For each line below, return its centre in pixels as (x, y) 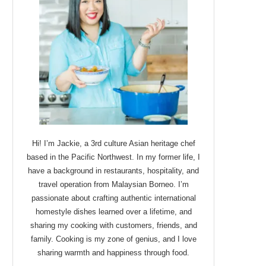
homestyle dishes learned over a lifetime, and (113, 212)
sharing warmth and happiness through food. (113, 253)
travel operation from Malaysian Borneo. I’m (113, 185)
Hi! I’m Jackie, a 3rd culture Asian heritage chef (113, 144)
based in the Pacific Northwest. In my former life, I (113, 157)
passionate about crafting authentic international (113, 198)
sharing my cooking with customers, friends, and (113, 226)
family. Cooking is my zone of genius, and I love (113, 239)
